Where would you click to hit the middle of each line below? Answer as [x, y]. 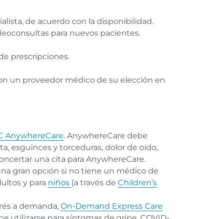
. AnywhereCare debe [106, 136]
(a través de [95, 183]
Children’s [137, 183]
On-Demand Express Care [112, 206]
